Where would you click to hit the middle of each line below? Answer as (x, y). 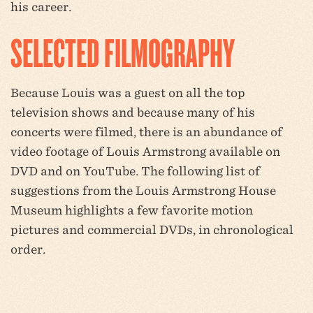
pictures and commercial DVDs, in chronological (152, 230)
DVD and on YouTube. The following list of (135, 171)
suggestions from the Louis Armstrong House (143, 190)
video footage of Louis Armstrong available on (145, 151)
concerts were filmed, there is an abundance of (146, 132)
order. (28, 249)
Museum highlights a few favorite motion (132, 210)
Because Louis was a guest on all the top (128, 93)
